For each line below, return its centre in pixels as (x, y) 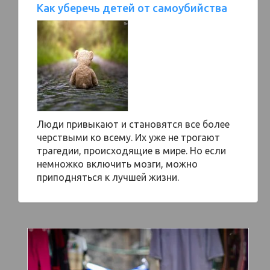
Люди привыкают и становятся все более (133, 124)
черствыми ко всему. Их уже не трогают (128, 137)
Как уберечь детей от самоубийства (132, 8)
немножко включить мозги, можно (117, 164)
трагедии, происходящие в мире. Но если (131, 151)
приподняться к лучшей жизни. (108, 177)
